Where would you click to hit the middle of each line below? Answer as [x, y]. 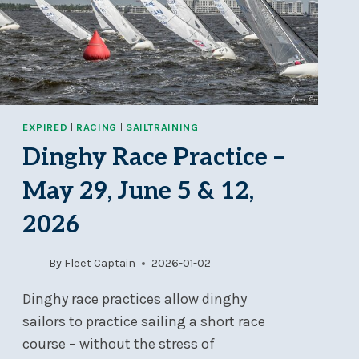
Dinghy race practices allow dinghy [134, 299]
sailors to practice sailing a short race [143, 322]
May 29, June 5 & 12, [138, 191]
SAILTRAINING [162, 127]
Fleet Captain [100, 264]
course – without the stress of [118, 344]
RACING [97, 127]
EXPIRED [45, 127]
